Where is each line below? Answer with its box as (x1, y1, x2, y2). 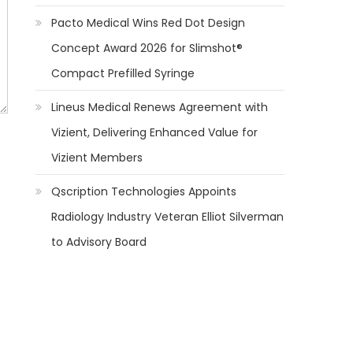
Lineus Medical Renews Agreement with (51, 99, 269, 115)
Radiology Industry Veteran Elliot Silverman (51, 209, 284, 225)
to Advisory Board (51, 234, 147, 250)
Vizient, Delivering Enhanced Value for (51, 124, 258, 140)
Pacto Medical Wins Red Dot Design (51, 15, 246, 31)
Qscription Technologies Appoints (51, 184, 237, 199)
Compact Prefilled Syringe (51, 65, 195, 81)
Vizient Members (51, 150, 143, 165)
